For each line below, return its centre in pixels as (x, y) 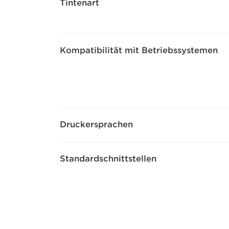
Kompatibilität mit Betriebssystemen (139, 50)
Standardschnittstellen (108, 159)
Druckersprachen (96, 124)
